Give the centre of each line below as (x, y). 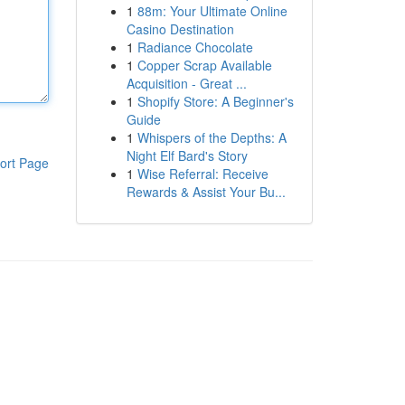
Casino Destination (180, 29)
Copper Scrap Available (204, 65)
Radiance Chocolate (195, 47)
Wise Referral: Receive (202, 174)
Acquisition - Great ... (186, 83)
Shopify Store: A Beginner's (215, 101)
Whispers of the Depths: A (212, 137)
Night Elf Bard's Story (187, 155)
